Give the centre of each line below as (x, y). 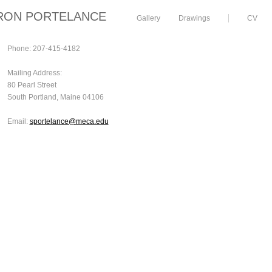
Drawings (194, 18)
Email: (18, 121)
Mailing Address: (34, 73)
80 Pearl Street (32, 85)
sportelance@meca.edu (69, 121)
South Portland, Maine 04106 (55, 97)
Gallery (148, 18)
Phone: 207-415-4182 (43, 49)
